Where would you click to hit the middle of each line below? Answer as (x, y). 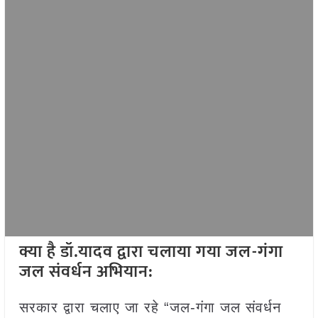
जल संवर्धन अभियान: (86, 272)
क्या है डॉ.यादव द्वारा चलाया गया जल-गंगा (151, 252)
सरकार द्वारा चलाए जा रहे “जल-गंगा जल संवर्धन (150, 308)
